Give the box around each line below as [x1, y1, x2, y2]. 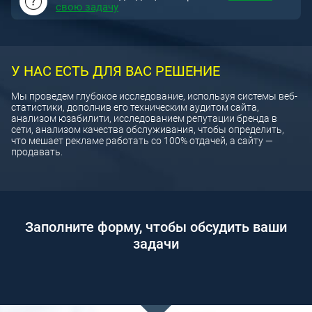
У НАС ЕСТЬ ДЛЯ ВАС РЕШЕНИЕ [11, 63, 220, 79]
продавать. [11, 146, 63, 157]
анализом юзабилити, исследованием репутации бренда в [11, 113, 277, 124]
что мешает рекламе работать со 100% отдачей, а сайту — [11, 135, 273, 146]
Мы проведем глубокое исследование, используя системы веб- [11, 91, 297, 102]
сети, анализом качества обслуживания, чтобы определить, [11, 124, 284, 135]
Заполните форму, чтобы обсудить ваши [25, 219, 287, 235]
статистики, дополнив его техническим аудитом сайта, [11, 102, 259, 113]
